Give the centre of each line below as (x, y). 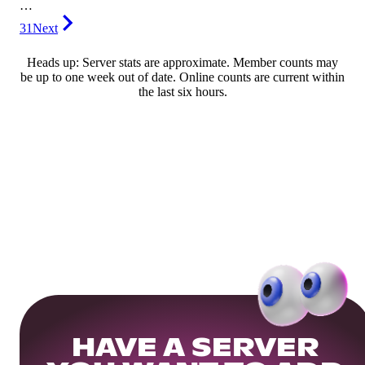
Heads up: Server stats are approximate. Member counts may (182, 63)
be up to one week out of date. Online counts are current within (182, 77)
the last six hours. (182, 92)
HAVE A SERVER (196, 349)
